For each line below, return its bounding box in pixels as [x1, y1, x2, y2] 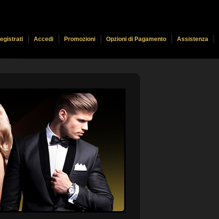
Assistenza [177, 36, 208, 43]
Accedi [34, 36, 53, 43]
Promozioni [64, 36, 95, 43]
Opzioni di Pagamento [106, 36, 166, 43]
